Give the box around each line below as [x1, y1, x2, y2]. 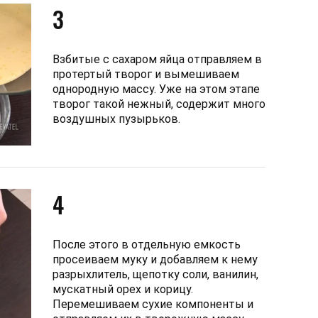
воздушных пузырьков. [53, 111, 180, 126]
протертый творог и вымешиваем [53, 67, 239, 81]
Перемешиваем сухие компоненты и [53, 297, 253, 311]
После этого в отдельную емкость [53, 237, 241, 251]
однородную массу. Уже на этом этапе [53, 82, 260, 96]
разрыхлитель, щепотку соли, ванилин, [53, 267, 258, 281]
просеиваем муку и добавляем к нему [53, 252, 258, 266]
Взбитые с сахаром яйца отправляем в [53, 52, 262, 66]
